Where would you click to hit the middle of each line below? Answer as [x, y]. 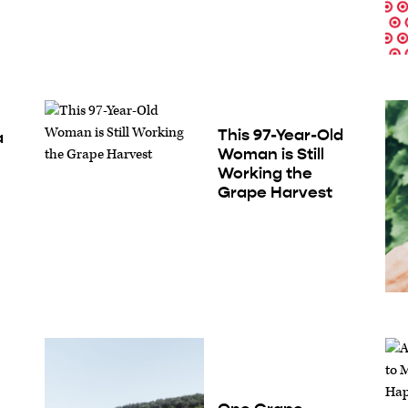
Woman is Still [270, 154]
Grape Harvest [275, 193]
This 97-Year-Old [280, 135]
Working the [265, 173]
